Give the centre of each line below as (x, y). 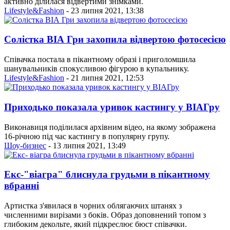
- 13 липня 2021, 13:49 (86, 145)
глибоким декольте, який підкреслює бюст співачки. (95, 224)
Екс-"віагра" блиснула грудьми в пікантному (107, 175)
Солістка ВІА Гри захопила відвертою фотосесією (115, 40)
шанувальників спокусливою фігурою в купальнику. (97, 69)
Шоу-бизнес (25, 145)
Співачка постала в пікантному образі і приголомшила (100, 60)
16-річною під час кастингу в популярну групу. (87, 136)
